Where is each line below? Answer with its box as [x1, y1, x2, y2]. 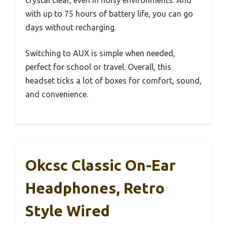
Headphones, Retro [25, 179, 165, 197]
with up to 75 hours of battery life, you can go [25, 9, 193, 18]
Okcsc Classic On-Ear [25, 157, 176, 174]
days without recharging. [25, 23, 116, 32]
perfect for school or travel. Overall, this [25, 62, 171, 71]
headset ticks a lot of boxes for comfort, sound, [25, 76, 202, 85]
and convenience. [25, 90, 88, 99]
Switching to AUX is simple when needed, [25, 49, 175, 58]
